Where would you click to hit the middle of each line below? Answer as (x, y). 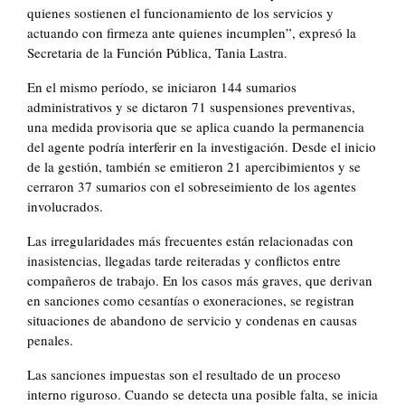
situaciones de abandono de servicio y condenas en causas (192, 320)
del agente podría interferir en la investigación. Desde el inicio (202, 147)
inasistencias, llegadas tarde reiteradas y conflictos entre (184, 261)
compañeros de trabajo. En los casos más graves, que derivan (200, 281)
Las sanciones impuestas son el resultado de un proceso (184, 375)
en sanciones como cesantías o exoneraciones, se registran (191, 301)
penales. (50, 340)
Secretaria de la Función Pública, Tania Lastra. (157, 53)
